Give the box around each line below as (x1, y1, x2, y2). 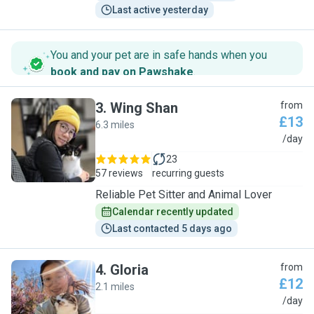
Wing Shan (110, 100, 178, 116)
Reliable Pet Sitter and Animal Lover (95, 188, 272, 201)
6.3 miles (95, 119, 135, 130)
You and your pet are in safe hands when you (50, 48, 267, 62)
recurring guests (152, 168, 224, 179)
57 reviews (95, 168, 143, 179)
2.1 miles (95, 281, 135, 292)
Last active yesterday (112, 4, 208, 15)
